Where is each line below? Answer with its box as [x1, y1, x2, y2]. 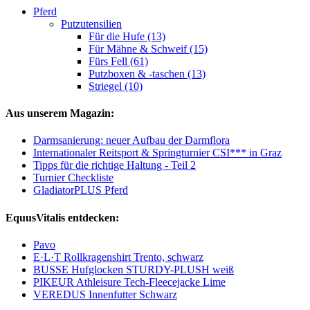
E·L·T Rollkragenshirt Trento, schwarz [33, 250, 203, 263]
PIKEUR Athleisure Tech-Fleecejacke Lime [33, 275, 226, 288]
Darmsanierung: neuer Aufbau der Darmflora [33, 134, 230, 147]
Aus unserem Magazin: [6, 107, 114, 120]
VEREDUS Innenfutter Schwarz [33, 288, 177, 300]
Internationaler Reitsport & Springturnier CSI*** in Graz [33, 147, 282, 159]
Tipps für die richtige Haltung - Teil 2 [33, 159, 196, 172]
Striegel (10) [89, 80, 143, 92]
